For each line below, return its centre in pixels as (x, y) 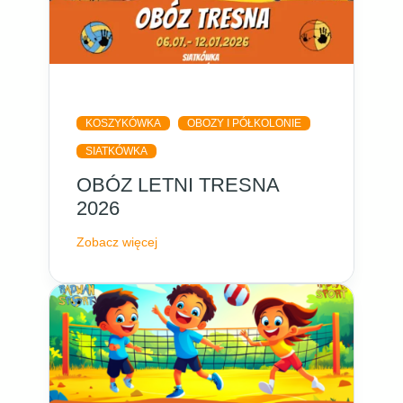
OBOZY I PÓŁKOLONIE (245, 123)
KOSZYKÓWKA (124, 123)
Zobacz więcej (117, 242)
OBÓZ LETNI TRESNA (178, 184)
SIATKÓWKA (117, 151)
